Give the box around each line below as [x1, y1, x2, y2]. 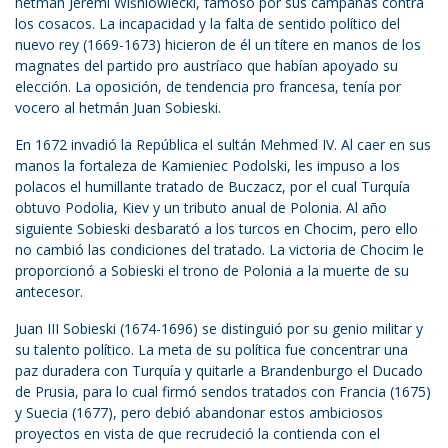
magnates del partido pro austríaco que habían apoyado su [15, 56, 398, 76]
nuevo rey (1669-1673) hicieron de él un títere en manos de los [15, 35, 421, 55]
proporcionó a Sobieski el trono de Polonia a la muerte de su [15, 261, 409, 281]
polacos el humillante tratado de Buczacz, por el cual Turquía [15, 177, 410, 197]
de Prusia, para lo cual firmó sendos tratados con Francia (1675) [15, 382, 431, 402]
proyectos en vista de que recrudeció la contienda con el [15, 424, 380, 444]
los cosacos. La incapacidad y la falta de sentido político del [15, 14, 400, 34]
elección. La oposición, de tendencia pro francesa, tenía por [15, 77, 401, 97]
